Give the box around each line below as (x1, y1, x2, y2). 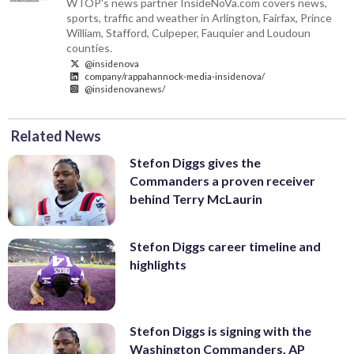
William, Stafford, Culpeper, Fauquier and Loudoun (66, 25, 311, 40)
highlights (130, 257, 186, 273)
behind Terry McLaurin (130, 190, 262, 206)
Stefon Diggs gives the (130, 154, 261, 170)
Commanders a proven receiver (130, 172, 315, 188)
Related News (11, 126, 101, 145)
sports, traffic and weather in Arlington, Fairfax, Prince (66, 10, 333, 24)
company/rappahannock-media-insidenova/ (83, 70, 265, 81)
